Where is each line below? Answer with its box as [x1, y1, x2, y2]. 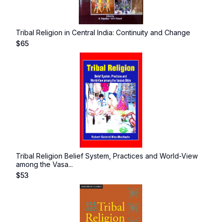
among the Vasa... [16, 160, 73, 168]
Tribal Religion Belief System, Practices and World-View [16, 152, 198, 160]
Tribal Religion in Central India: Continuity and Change [16, 28, 190, 37]
